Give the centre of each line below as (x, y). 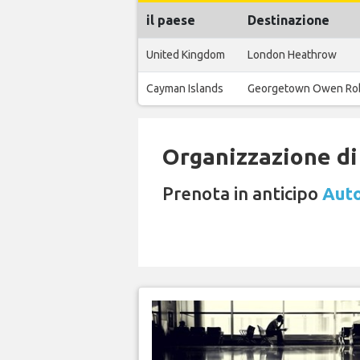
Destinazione (288, 20)
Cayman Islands (185, 88)
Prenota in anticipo (242, 193)
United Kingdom (186, 55)
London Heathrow (292, 55)
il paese (171, 20)
